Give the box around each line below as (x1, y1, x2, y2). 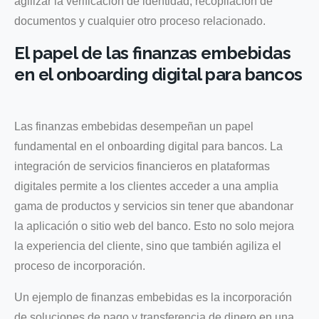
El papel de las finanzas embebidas (14, 42, 291, 63)
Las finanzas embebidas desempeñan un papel (14, 120, 253, 132)
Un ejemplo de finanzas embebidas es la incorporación (14, 291, 292, 303)
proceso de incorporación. (14, 259, 145, 272)
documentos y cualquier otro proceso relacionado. (14, 14, 266, 27)
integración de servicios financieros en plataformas (14, 159, 270, 172)
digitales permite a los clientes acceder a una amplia (14, 179, 278, 192)
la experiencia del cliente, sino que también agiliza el (14, 239, 281, 252)
